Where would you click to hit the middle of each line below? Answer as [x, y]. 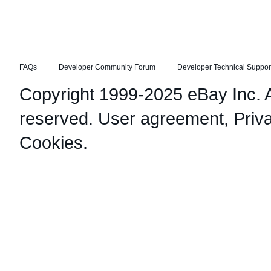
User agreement [161, 118]
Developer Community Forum [107, 67]
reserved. [59, 118]
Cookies [51, 142]
